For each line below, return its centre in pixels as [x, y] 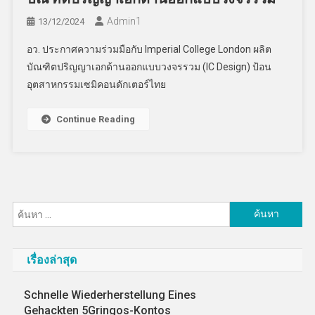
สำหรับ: [246, 227]
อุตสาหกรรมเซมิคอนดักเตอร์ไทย [97, 84]
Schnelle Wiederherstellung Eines [110, 295]
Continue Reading [96, 119]
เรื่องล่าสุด [51, 259]
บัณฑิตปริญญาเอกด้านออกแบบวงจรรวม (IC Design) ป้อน [149, 66]
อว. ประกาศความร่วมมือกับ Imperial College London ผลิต [149, 49]
